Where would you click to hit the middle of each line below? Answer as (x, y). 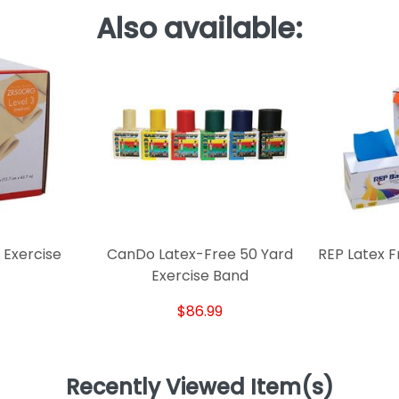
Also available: (199, 28)
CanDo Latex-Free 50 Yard (200, 255)
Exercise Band (200, 276)
